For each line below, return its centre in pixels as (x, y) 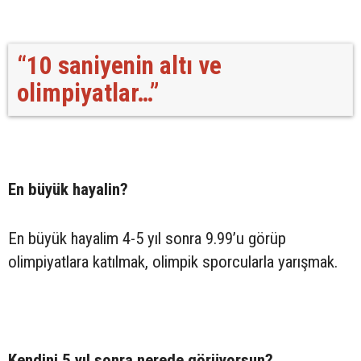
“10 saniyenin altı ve (119, 65)
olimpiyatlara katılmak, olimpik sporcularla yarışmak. (173, 261)
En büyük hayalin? (68, 189)
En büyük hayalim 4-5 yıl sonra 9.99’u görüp (147, 238)
